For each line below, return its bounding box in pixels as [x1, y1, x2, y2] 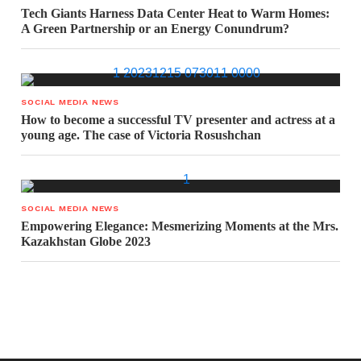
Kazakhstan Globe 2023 [21, 234, 151, 249]
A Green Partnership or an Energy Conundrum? [21, 22, 290, 36]
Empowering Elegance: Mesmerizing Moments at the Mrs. [21, 219, 339, 234]
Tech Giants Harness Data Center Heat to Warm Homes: [21, 6, 330, 21]
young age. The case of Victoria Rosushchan [21, 128, 262, 143]
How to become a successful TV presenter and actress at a [21, 113, 336, 127]
